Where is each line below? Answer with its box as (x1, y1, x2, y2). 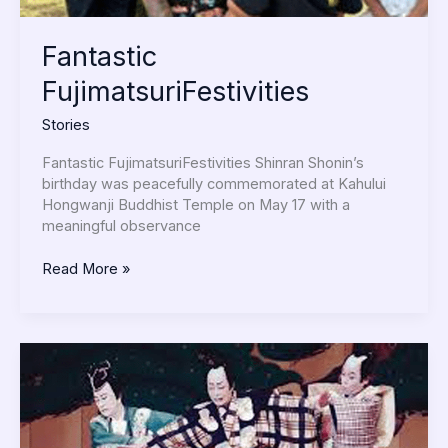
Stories (41, 115, 90, 134)
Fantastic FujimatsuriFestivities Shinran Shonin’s (41, 154, 364, 173)
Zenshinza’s (40, 342, 121, 361)
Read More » (41, 259, 130, 278)
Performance (40, 363, 130, 382)
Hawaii (40, 405, 86, 424)
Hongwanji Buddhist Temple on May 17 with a (41, 196, 350, 215)
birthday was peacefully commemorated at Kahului (41, 175, 386, 194)
